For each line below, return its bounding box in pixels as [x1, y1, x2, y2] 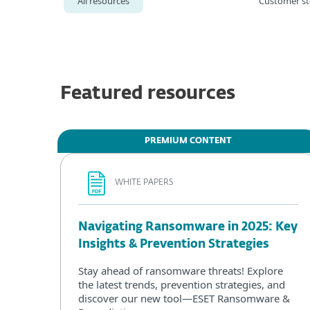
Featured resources [60, 85, 235, 103]
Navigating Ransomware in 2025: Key [78, 221, 298, 233]
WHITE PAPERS [115, 179, 173, 187]
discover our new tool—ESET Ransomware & [78, 291, 290, 305]
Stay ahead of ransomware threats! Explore [78, 263, 283, 277]
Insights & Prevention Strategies [78, 238, 269, 250]
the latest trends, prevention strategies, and [78, 277, 285, 291]
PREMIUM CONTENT [145, 137, 232, 145]
